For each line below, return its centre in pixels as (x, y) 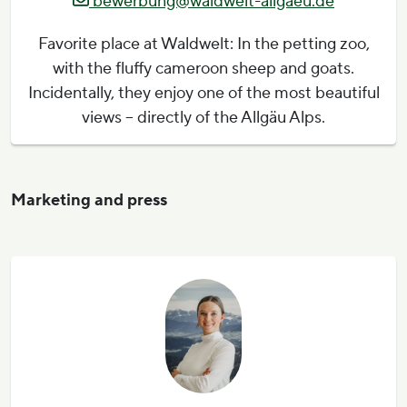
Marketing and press (89, 201)
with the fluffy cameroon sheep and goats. (203, 69)
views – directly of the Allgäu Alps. (203, 118)
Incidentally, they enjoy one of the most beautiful (203, 94)
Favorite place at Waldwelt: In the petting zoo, (203, 45)
